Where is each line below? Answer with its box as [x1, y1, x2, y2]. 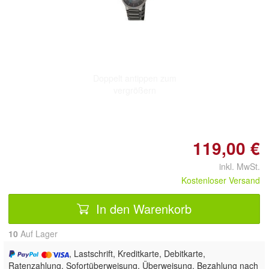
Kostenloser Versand [181, 174, 260, 186]
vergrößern [113, 83, 156, 96]
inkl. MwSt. [210, 160, 260, 172]
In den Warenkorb [92, 199, 192, 217]
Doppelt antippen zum [92, 71, 177, 84]
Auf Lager [18, 228, 58, 240]
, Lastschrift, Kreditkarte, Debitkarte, [69, 247, 206, 259]
